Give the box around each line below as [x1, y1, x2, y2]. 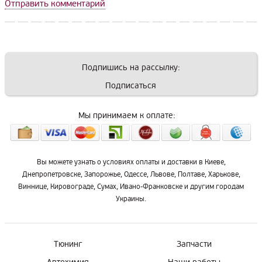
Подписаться [105, 80, 156, 91]
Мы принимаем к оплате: [78, 110, 175, 120]
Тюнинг [54, 239, 82, 249]
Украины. [116, 194, 146, 204]
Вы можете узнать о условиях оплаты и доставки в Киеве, [36, 157, 226, 167]
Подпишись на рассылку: [81, 62, 180, 73]
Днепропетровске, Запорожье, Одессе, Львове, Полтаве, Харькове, [22, 170, 240, 179]
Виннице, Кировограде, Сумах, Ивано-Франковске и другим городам [18, 182, 244, 191]
